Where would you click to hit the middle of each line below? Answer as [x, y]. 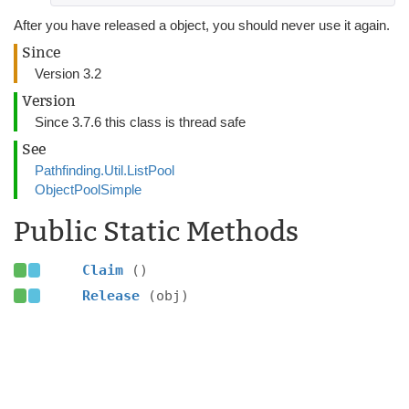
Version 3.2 [68, 73]
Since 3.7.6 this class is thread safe [140, 122]
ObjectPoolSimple [88, 189]
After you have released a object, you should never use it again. [202, 25]
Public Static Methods [156, 232]
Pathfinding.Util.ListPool [105, 170]
